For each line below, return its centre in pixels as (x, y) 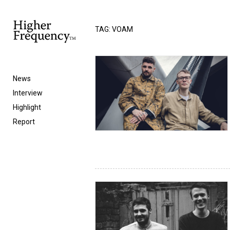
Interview (28, 93)
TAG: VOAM (114, 29)
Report (24, 122)
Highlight (27, 107)
